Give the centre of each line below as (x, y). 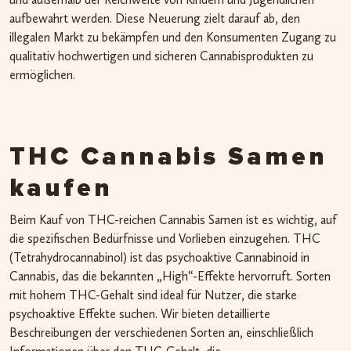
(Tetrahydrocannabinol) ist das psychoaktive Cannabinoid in (159, 258)
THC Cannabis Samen (168, 158)
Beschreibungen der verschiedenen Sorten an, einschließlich (161, 333)
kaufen (61, 189)
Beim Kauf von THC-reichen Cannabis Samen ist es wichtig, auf (173, 220)
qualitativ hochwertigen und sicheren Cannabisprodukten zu (161, 56)
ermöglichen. (42, 74)
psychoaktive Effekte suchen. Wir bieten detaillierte (140, 314)
